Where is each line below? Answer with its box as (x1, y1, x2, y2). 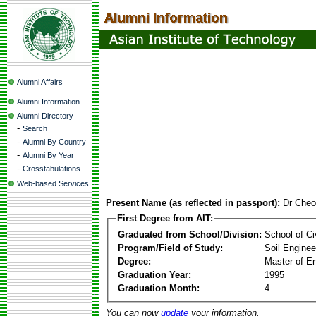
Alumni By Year (23, 151, 74, 159)
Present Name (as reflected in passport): (106, 197, 280, 208)
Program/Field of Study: (118, 242, 223, 253)
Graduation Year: (118, 269, 191, 280)
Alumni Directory (17, 111, 73, 120)
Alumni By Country (23, 138, 86, 146)
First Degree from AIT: (117, 213, 213, 224)
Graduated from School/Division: (118, 229, 262, 240)
